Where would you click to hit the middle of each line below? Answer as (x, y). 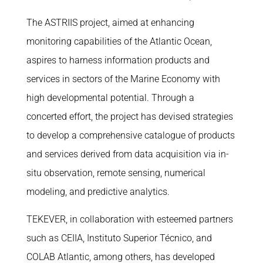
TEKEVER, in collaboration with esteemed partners (129, 220)
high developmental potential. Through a (110, 98)
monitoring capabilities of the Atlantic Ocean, (119, 42)
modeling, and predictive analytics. (98, 192)
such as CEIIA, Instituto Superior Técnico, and (119, 238)
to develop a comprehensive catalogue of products (130, 136)
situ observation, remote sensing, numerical (116, 173)
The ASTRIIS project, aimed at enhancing (110, 23)
